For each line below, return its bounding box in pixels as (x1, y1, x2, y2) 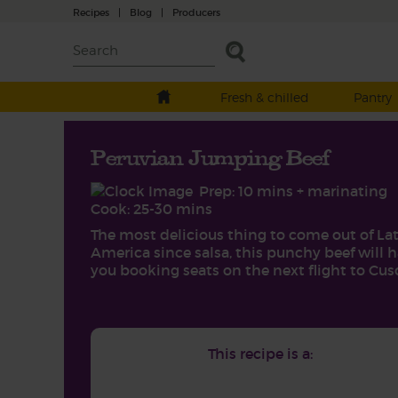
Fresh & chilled (219, 90, 309, 105)
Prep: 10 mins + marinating (199, 182, 387, 200)
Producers (172, 5, 220, 19)
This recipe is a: (207, 345, 313, 362)
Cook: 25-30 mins (91, 200, 212, 218)
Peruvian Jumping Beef (91, 142, 331, 172)
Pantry (353, 90, 392, 105)
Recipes (73, 5, 109, 19)
